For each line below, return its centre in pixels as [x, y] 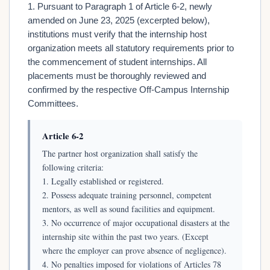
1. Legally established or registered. [103, 181]
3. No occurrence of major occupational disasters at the [136, 222]
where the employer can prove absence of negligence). [134, 250]
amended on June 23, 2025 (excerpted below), [119, 20]
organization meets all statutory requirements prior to [131, 48]
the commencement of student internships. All [117, 62]
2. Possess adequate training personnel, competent [127, 195]
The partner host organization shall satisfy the [120, 153]
